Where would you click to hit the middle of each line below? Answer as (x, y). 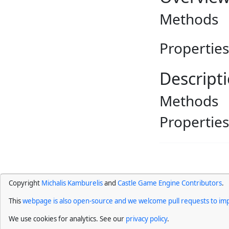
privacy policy (146, 219)
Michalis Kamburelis (72, 183)
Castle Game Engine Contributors (170, 183)
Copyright (25, 183)
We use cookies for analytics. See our (67, 219)
